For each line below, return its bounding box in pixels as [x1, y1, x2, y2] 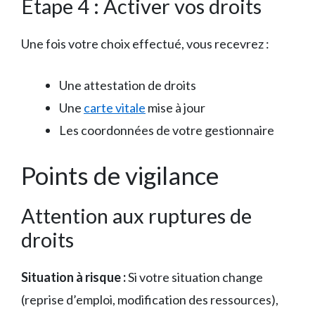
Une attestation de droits [59, 77, 196, 93]
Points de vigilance [21, 160, 219, 190]
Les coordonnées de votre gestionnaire [59, 122, 274, 138]
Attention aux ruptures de [21, 202, 252, 228]
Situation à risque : [21, 269, 126, 285]
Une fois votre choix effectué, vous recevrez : [21, 35, 269, 51]
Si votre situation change [126, 269, 263, 285]
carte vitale [84, 99, 146, 115]
